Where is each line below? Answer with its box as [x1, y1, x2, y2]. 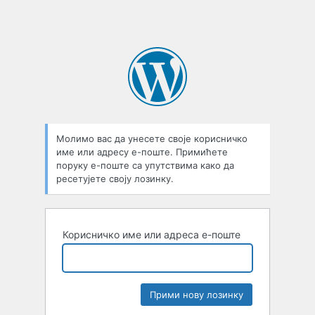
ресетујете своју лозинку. [56, 173, 174, 185]
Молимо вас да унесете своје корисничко [56, 133, 247, 145]
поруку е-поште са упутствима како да [56, 160, 234, 172]
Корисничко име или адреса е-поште [63, 229, 240, 241]
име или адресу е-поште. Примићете [56, 146, 228, 158]
